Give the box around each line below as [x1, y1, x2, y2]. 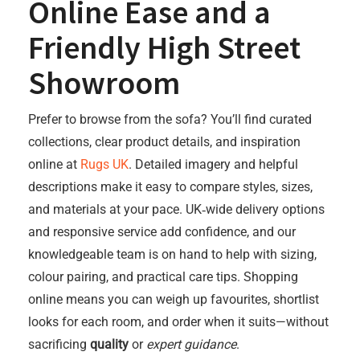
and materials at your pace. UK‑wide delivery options [28, 202, 325, 217]
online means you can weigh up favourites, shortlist [28, 292, 319, 307]
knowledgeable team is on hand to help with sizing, [28, 247, 317, 262]
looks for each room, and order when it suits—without [28, 314, 329, 329]
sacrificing [28, 337, 90, 352]
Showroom [28, 63, 180, 103]
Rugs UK [80, 157, 129, 172]
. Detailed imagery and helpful [129, 157, 298, 172]
